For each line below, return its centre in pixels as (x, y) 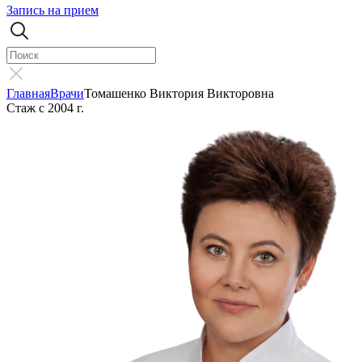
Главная (28, 93)
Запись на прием (53, 10)
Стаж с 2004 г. (45, 108)
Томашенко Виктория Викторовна (179, 93)
